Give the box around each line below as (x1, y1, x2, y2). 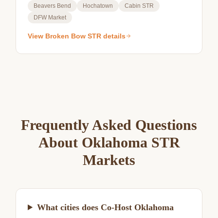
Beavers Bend (34, 2, 71, 9)
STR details (86, 32, 126, 40)
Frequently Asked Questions (21, 117, 197, 133)
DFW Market (34, 14, 66, 21)
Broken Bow (45, 32, 86, 40)
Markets (83, 152, 135, 168)
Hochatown (83, 2, 113, 9)
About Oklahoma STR (38, 134, 180, 150)
